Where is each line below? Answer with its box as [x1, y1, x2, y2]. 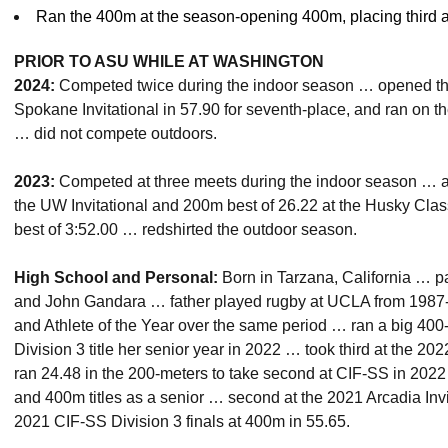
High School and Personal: [14, 269, 218, 286]
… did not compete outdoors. [14, 125, 217, 142]
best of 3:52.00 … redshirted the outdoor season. [14, 221, 357, 238]
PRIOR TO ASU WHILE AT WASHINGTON [14, 53, 324, 70]
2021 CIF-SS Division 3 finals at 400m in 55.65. [14, 413, 350, 430]
